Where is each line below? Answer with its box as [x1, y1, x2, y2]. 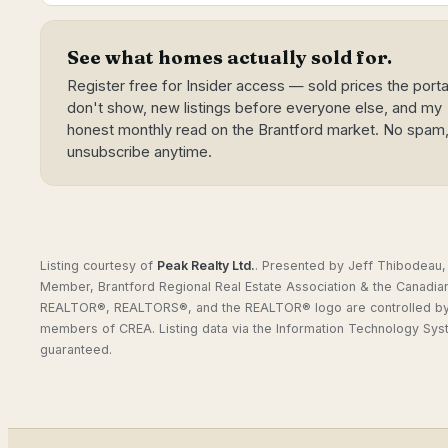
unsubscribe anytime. [67, 143, 212, 161]
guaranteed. [40, 341, 112, 357]
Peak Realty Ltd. [157, 257, 255, 273]
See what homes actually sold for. [67, 46, 392, 69]
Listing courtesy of [40, 257, 157, 273]
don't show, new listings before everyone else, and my [67, 99, 442, 117]
